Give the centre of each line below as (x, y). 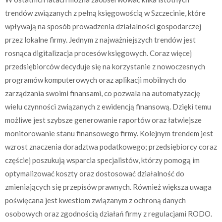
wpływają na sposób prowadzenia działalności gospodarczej (103, 27)
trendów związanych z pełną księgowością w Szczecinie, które (105, 13)
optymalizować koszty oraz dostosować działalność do (95, 174)
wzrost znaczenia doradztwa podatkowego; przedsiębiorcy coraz (111, 147)
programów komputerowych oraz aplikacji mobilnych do (96, 80)
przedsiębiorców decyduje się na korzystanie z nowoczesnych (105, 67)
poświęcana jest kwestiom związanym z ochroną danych (95, 200)
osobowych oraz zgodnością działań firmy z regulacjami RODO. (109, 214)
